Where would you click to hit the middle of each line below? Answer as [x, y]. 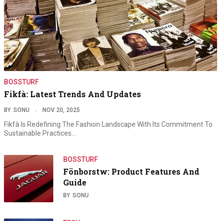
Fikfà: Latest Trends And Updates [73, 94]
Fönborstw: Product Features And [131, 172]
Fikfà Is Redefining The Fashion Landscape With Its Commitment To [108, 125]
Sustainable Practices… [40, 133]
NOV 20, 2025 [61, 110]
